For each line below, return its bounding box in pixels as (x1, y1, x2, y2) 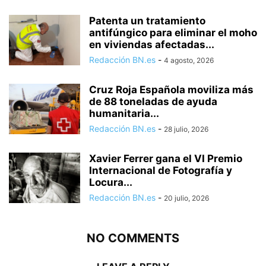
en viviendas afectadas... (89, 39, 214, 51)
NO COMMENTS (87, 231, 179, 246)
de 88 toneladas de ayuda (89, 96, 217, 108)
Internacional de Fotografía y (89, 164, 232, 177)
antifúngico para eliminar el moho (89, 27, 257, 39)
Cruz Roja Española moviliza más (89, 84, 254, 96)
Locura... (89, 176, 132, 189)
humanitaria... (89, 107, 159, 120)
